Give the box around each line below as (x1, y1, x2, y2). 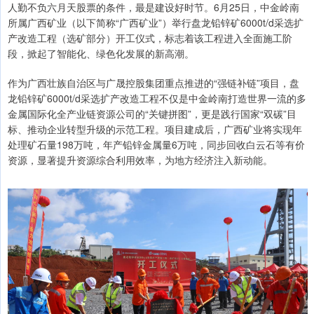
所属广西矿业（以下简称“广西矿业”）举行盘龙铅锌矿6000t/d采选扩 (8, 15, 303, 30)
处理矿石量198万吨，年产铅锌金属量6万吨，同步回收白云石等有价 (8, 137, 305, 152)
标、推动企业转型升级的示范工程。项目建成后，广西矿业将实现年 (8, 122, 302, 137)
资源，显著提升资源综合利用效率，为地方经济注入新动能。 (8, 153, 273, 168)
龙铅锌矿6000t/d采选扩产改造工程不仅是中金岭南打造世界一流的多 (8, 91, 306, 106)
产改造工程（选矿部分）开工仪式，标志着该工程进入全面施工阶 (8, 31, 292, 46)
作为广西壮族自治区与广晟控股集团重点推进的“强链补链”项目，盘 (8, 76, 299, 90)
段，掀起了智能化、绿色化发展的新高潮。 (8, 46, 194, 61)
